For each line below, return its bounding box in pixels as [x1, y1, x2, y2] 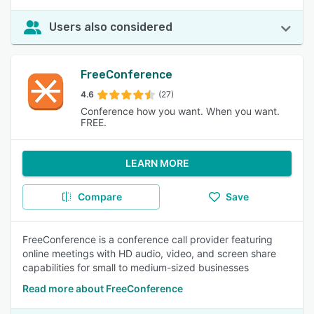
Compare [77, 191, 122, 203]
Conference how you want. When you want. [80, 105, 280, 117]
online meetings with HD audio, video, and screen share [22, 247, 276, 259]
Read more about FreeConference [22, 282, 183, 294]
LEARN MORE [125, 157, 189, 169]
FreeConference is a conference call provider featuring [22, 233, 273, 245]
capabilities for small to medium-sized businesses [22, 261, 249, 273]
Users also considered [49, 20, 172, 34]
